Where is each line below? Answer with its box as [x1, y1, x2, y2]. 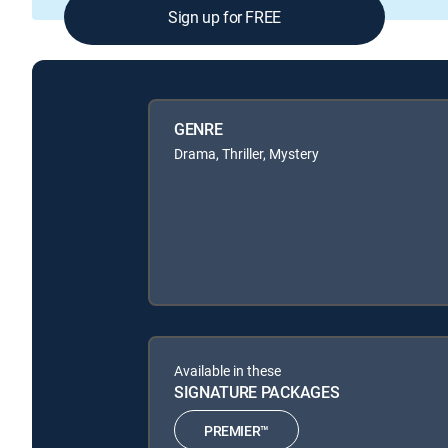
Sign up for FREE [168, 5, 281, 28]
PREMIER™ [204, 420, 269, 440]
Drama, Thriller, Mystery [174, 144, 319, 164]
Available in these [174, 361, 281, 381]
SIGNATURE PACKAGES [174, 381, 340, 404]
